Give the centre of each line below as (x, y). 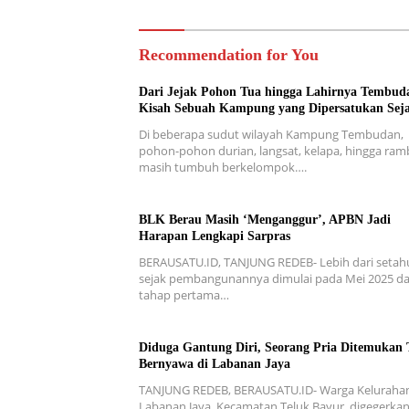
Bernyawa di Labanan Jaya (215, 363)
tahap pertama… (184, 294)
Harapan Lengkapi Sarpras (215, 236)
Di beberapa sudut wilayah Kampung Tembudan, (271, 134)
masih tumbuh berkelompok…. (223, 167)
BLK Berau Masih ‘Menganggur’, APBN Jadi (265, 219)
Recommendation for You (229, 54)
